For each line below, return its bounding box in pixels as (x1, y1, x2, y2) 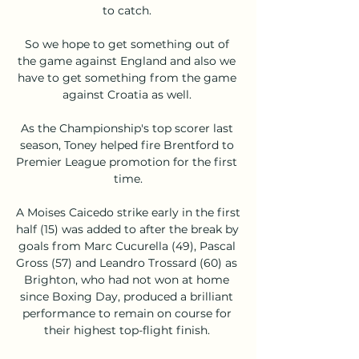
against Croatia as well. (62, 87, 195, 102)
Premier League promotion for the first (16, 154, 237, 169)
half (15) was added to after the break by (16, 221, 239, 236)
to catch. (102, 2, 155, 18)
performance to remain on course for (22, 305, 232, 321)
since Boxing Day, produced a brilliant (20, 288, 233, 304)
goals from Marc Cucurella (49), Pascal (18, 238, 236, 253)
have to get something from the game (17, 70, 236, 85)
